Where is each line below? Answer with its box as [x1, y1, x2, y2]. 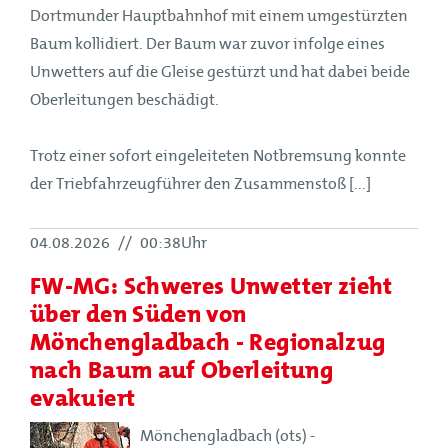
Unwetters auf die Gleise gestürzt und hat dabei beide [30, 62, 410, 81]
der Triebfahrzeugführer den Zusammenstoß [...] [30, 174, 371, 193]
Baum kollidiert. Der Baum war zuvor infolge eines [30, 34, 385, 53]
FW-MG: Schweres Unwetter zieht [30, 265, 393, 305]
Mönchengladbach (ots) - [140, 426, 315, 445]
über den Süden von [30, 293, 247, 333]
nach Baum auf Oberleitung [30, 349, 333, 389]
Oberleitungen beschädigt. [30, 90, 219, 109]
